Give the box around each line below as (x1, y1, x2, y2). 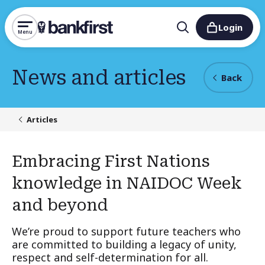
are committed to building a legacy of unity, (12, 237, 237, 251)
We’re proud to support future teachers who (12, 224, 241, 238)
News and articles (12, 66, 186, 89)
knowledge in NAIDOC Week (12, 173, 241, 193)
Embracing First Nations (12, 151, 210, 171)
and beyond (12, 195, 108, 215)
